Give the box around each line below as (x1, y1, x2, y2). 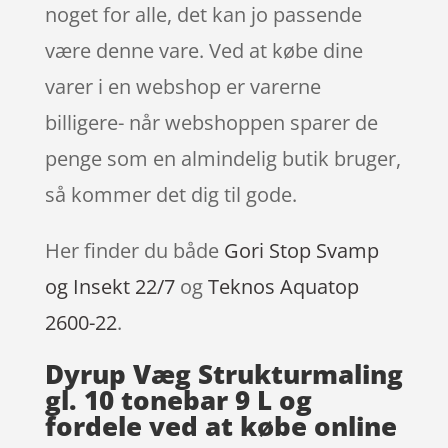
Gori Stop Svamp (223, 236, 379, 264)
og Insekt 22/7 (44, 272, 175, 300)
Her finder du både (44, 236, 224, 264)
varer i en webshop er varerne (44, 72, 321, 100)
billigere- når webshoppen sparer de (44, 108, 378, 136)
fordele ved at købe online (44, 407, 397, 444)
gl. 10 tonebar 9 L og (44, 381, 312, 418)
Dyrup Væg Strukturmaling (44, 355, 403, 392)
